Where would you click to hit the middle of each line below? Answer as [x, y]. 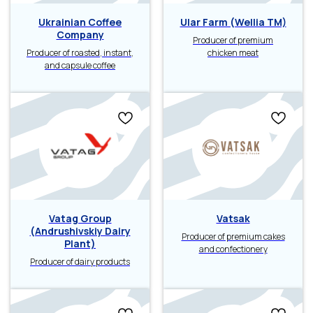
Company [80, 34]
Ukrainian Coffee [80, 22]
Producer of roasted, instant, [80, 52]
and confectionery [233, 249]
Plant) [80, 243]
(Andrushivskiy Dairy [80, 231]
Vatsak [233, 218]
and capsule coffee [80, 65]
